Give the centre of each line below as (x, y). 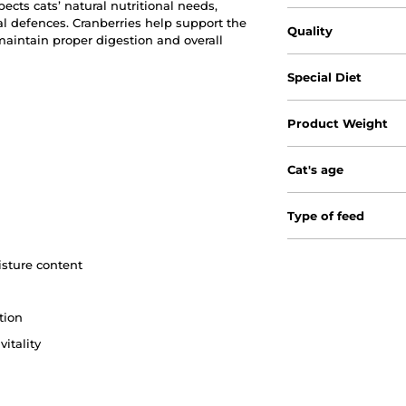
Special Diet (325, 77)
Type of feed (326, 215)
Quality (310, 30)
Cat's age (316, 169)
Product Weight (338, 123)
